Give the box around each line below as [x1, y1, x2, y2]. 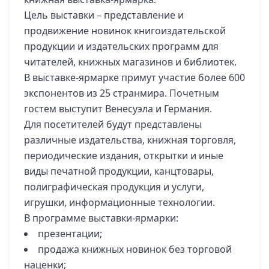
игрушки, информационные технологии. [24, 196, 215, 209]
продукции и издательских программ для [24, 40, 219, 53]
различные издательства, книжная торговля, [24, 133, 236, 147]
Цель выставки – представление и [24, 8, 184, 22]
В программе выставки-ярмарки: [24, 211, 178, 225]
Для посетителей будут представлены [24, 118, 202, 131]
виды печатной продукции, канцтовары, [24, 165, 214, 178]
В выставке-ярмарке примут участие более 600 [24, 71, 245, 84]
